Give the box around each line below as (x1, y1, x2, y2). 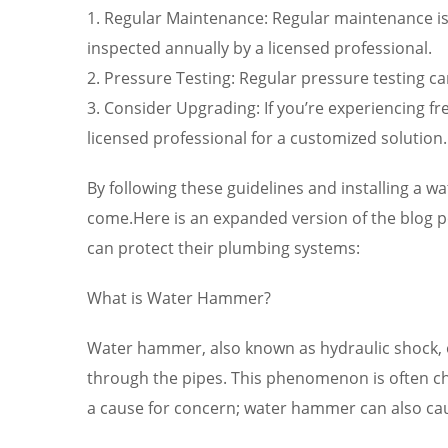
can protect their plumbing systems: (87, 236, 360, 259)
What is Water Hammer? (87, 286, 271, 309)
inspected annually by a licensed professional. (87, 36, 432, 59)
